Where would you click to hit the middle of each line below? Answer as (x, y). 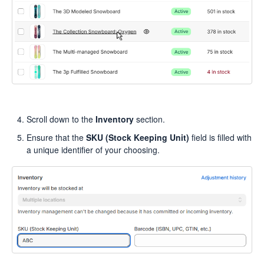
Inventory (116, 119)
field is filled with (220, 138)
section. (151, 119)
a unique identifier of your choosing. (93, 150)
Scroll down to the (61, 119)
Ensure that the (56, 138)
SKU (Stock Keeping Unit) (138, 138)
